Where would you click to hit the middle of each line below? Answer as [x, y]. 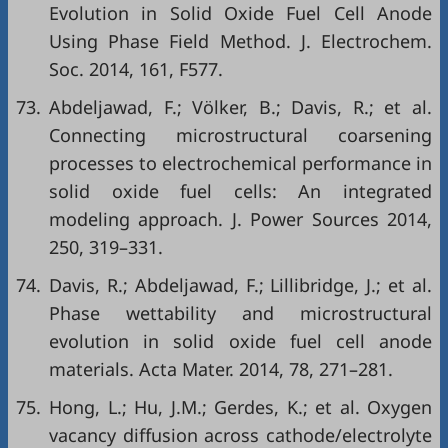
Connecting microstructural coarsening [240, 135]
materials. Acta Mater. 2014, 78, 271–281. [221, 369]
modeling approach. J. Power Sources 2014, [240, 219]
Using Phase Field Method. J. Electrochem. [240, 41]
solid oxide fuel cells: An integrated [240, 191]
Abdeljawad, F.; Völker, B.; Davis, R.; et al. [240, 107]
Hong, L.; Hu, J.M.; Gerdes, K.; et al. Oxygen [240, 407]
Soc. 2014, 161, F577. [136, 69]
